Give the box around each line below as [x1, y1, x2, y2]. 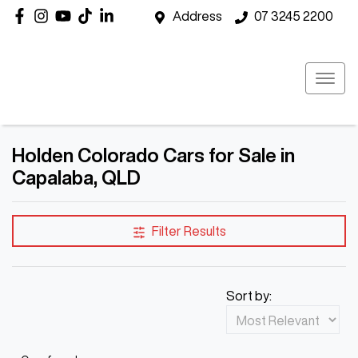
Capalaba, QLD [12, 168, 141, 187]
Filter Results [151, 225, 226, 237]
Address [173, 10, 222, 22]
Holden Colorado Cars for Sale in [12, 145, 295, 165]
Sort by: [226, 289, 272, 302]
